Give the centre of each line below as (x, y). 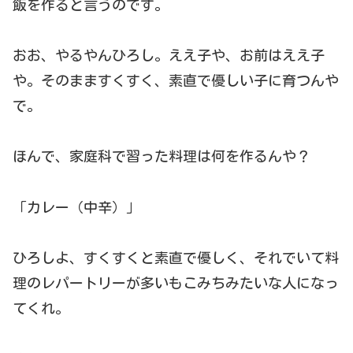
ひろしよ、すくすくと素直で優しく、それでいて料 (176, 258)
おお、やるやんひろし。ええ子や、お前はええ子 (169, 56)
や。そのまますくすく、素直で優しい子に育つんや (176, 81)
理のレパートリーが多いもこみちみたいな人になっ (176, 283)
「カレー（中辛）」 (76, 207)
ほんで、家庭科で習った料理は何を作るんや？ (162, 156)
